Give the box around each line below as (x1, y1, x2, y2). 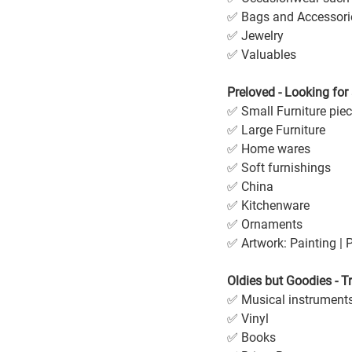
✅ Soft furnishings (227, 160, 331, 175)
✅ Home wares (227, 141, 310, 156)
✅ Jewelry (227, 28, 284, 43)
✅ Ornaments (227, 217, 302, 232)
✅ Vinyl (227, 311, 269, 326)
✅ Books (227, 330, 276, 345)
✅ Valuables (227, 47, 296, 62)
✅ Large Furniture (227, 123, 328, 137)
